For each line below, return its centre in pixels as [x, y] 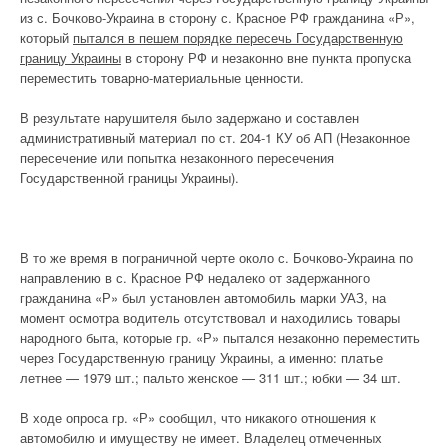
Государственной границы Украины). [129, 177]
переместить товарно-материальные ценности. [162, 77]
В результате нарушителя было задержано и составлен [189, 117]
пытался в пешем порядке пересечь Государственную [238, 37]
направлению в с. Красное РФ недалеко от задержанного [195, 277]
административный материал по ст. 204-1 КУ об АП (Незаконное [215, 137]
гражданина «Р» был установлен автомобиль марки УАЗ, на [203, 297]
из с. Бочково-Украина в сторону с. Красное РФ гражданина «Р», [217, 17]
